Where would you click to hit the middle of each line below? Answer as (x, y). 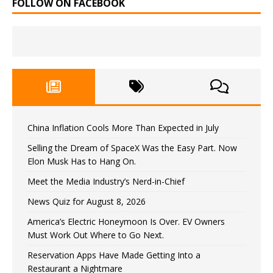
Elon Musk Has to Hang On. (82, 161)
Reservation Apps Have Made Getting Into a (114, 255)
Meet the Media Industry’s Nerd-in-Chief (106, 182)
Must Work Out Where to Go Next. (96, 235)
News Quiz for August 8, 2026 (87, 202)
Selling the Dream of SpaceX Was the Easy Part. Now (132, 148)
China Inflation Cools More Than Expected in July (123, 128)
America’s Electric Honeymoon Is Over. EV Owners (126, 222)
